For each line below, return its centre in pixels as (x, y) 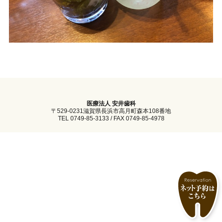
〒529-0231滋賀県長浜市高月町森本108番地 (111, 111)
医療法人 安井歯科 (111, 103)
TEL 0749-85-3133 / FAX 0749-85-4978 (111, 118)
